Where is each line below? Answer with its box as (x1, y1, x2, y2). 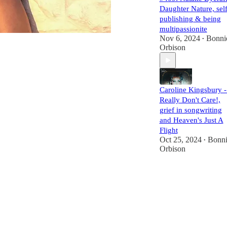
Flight (159, 126, 178, 134)
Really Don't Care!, (159, 96, 220, 104)
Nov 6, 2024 (159, 34, 200, 43)
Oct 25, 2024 (159, 135, 202, 144)
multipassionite (159, 25, 207, 33)
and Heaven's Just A (159, 116, 223, 124)
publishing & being (159, 15, 221, 23)
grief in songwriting (159, 106, 222, 114)
